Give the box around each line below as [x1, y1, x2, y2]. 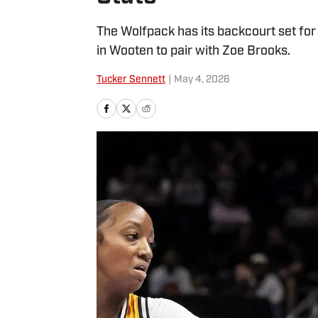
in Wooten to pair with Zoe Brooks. [97, 45, 290, 58]
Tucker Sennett [97, 75, 165, 85]
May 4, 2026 [174, 75, 230, 85]
